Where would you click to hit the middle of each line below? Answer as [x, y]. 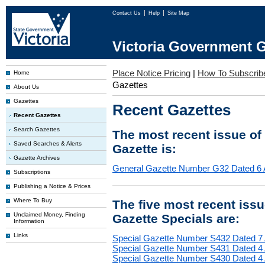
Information [29, 221]
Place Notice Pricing [151, 73]
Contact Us [127, 13]
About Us [26, 87]
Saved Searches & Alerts [48, 143]
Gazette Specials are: [176, 219]
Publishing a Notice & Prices [52, 186]
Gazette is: [144, 149]
